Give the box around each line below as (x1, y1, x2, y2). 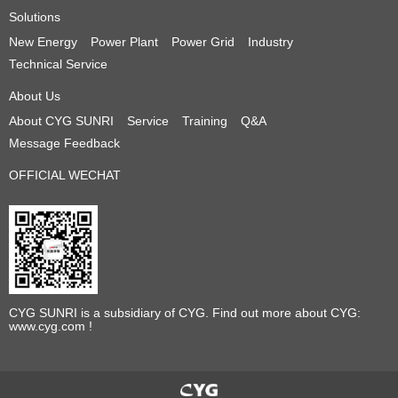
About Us (9, 90, 60, 104)
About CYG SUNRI (9, 115, 114, 129)
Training (182, 115, 227, 129)
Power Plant (91, 36, 158, 50)
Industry (248, 36, 293, 50)
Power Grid (171, 36, 235, 50)
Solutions (9, 11, 60, 25)
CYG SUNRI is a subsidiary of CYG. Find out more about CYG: (9, 306, 361, 321)
